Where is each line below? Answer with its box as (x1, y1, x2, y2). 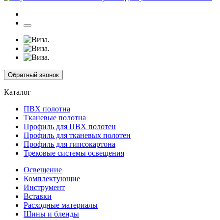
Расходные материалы (24, 200, 98, 209)
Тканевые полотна (24, 113, 86, 122)
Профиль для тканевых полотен (24, 131, 131, 139)
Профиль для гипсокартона (24, 139, 115, 148)
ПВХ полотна (24, 104, 70, 113)
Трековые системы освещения (24, 148, 124, 157)
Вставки (24, 192, 52, 200)
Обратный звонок (8, 71, 59, 79)
